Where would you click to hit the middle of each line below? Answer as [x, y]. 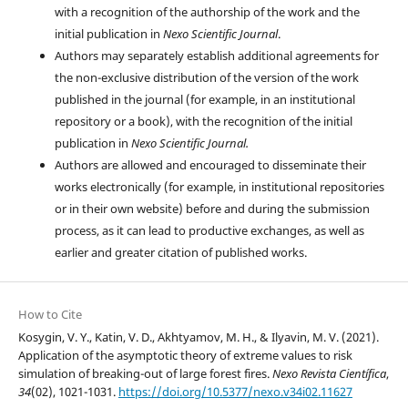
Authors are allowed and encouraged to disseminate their [210, 164]
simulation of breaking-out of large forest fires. [145, 373]
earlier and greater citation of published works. [180, 252]
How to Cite [50, 314]
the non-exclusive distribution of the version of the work [206, 77]
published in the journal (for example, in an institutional [204, 99]
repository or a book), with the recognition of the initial [203, 121]
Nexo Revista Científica [329, 373]
